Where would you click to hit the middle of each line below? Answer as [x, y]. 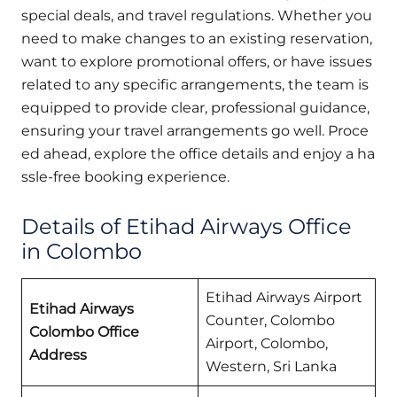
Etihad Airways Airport [284, 297]
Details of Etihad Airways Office [187, 226]
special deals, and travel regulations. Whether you [197, 15]
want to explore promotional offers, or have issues [197, 61]
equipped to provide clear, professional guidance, [195, 107]
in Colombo [82, 251]
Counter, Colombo [270, 320]
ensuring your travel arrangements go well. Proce [195, 130]
